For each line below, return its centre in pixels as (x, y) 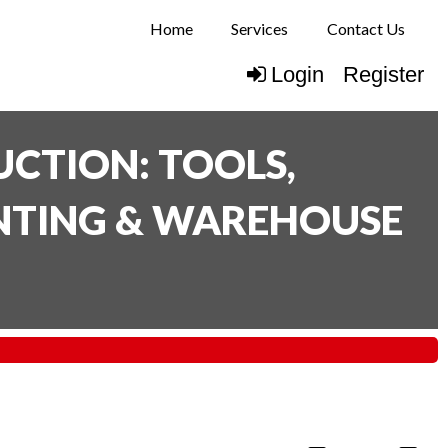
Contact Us (365, 28)
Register (383, 75)
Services (260, 28)
